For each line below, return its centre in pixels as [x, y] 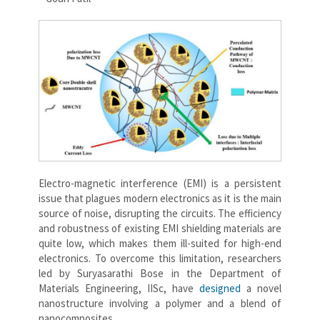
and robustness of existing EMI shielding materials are [160, 228]
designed [220, 288]
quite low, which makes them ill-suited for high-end [160, 243]
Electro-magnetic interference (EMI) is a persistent [160, 183]
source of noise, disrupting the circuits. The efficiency [160, 213]
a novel [261, 288]
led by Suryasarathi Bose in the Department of [160, 273]
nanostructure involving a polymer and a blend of [160, 303]
